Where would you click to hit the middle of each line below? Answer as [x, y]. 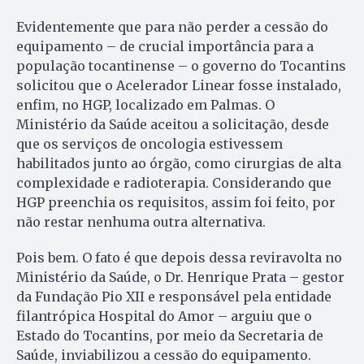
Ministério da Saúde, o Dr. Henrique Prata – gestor [180, 277]
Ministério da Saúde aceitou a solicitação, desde [173, 125]
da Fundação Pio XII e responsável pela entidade [174, 297]
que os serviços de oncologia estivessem [149, 144]
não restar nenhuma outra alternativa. [141, 222]
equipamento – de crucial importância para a [165, 47]
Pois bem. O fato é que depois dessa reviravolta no [179, 258]
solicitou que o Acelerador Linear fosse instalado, [179, 86]
